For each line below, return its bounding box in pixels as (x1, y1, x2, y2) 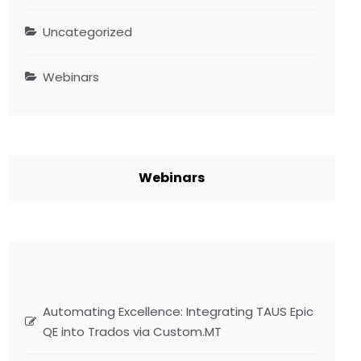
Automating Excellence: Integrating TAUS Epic (43, 302, 314, 320)
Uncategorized (43, 23, 133, 40)
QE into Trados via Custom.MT (43, 322, 222, 340)
